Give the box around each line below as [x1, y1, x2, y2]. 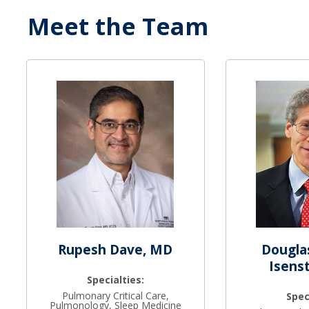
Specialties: [86, 272, 144, 286]
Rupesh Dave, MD [58, 240, 173, 259]
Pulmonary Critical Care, [61, 288, 169, 302]
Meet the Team [28, 10, 208, 43]
